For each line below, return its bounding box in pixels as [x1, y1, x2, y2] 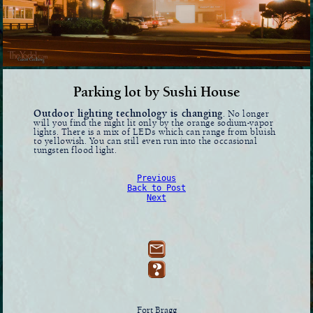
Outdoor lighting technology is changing [34, 108, 223, 119]
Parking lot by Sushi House [73, 85, 240, 100]
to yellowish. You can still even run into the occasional [34, 136, 258, 146]
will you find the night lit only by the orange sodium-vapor [34, 118, 274, 128]
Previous [137, 173, 176, 183]
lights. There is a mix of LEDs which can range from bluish [34, 127, 276, 137]
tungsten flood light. [34, 145, 117, 155]
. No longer [222, 109, 270, 119]
